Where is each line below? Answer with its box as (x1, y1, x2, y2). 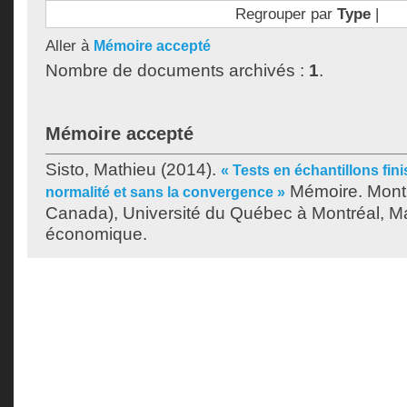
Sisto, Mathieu (45, 160, 156, 179)
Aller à (45, 36, 94, 55)
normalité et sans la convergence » (45, 184, 285, 200)
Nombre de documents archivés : (45, 61, 309, 80)
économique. (45, 224, 147, 243)
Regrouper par (234, 5, 337, 23)
